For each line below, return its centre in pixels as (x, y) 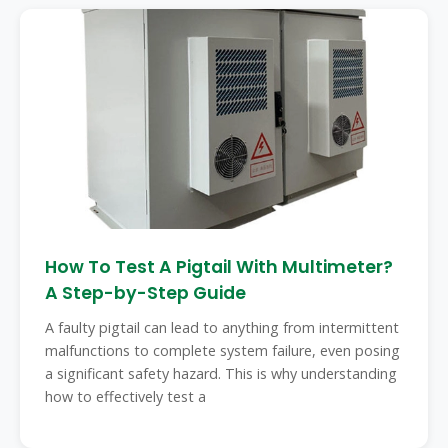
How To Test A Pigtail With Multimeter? (219, 267)
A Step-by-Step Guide (145, 293)
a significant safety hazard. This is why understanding (221, 373)
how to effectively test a (125, 396)
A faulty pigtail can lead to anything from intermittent (222, 327)
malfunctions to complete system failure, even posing (222, 350)
